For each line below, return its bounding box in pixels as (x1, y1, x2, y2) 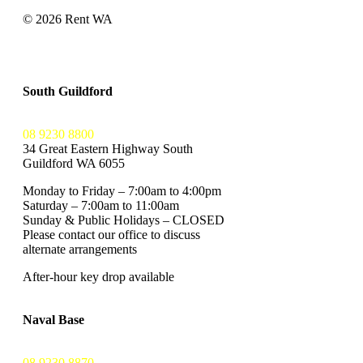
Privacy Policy (23, 26, 97, 41)
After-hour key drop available (23, 269, 174, 284)
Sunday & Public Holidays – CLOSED (23, 212, 224, 227)
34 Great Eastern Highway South (23, 141, 193, 156)
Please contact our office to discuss (23, 227, 200, 241)
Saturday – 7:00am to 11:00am (23, 198, 179, 212)
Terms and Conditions (23, 41, 135, 55)
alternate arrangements (23, 241, 137, 256)
